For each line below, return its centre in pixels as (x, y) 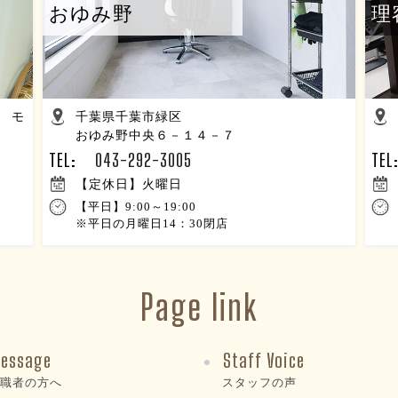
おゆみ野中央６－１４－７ (156, 135)
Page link (199, 307)
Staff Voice (264, 360)
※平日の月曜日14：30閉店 (152, 223)
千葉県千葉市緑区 (129, 117)
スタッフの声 (260, 382)
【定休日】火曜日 (129, 184)
